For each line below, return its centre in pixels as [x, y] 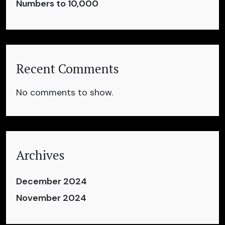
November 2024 [51, 198]
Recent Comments [68, 68]
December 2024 [51, 181]
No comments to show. [65, 92]
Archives [40, 155]
